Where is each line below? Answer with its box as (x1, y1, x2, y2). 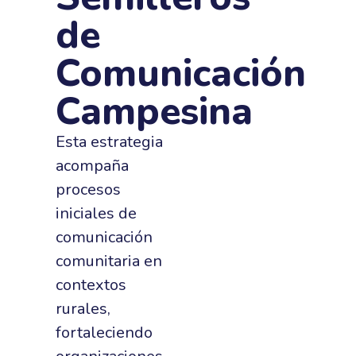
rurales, (56, 298, 110, 319)
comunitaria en (56, 250, 162, 272)
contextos (56, 274, 126, 296)
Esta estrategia (56, 131, 163, 153)
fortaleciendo (56, 322, 153, 343)
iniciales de (56, 203, 137, 224)
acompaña (56, 155, 129, 176)
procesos (56, 179, 121, 200)
